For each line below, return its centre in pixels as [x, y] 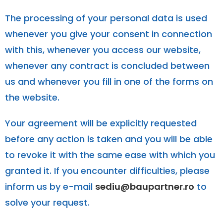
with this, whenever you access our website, [103, 50]
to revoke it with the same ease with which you [110, 155]
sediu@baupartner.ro [145, 186]
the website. [32, 97]
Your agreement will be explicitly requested [101, 123]
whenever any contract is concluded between [107, 65]
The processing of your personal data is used [106, 18]
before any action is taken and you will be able [109, 139]
